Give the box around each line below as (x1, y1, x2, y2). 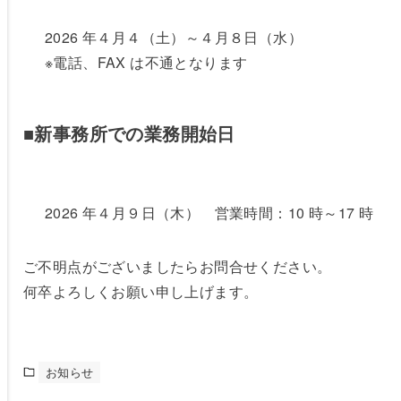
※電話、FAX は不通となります (44, 51, 248, 73)
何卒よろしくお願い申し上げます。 (22, 280, 259, 302)
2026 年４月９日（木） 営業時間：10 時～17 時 (44, 201, 374, 223)
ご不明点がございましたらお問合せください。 (22, 255, 332, 277)
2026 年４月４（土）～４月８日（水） (44, 26, 303, 47)
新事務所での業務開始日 (34, 119, 235, 146)
